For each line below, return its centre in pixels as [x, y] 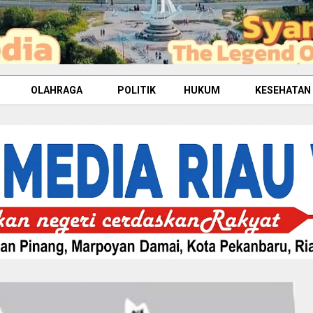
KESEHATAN [283, 90]
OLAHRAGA [57, 90]
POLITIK [137, 90]
